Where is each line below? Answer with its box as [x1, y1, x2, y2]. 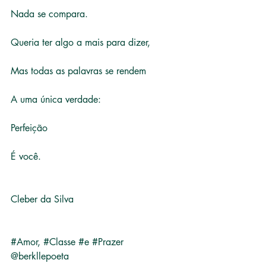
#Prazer [92, 236, 123, 248]
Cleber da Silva [11, 193, 74, 205]
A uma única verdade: [11, 93, 101, 106]
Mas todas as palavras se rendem [11, 65, 146, 77]
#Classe [43, 236, 75, 248]
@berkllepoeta [11, 250, 69, 262]
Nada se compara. [11, 8, 88, 20]
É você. [11, 150, 41, 163]
